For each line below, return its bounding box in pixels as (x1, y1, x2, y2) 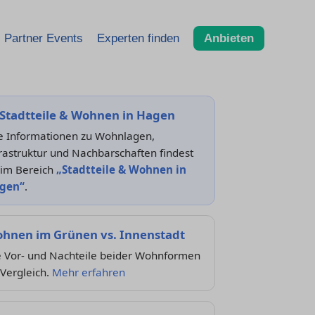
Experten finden (97, 31, 179, 45)
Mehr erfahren (51, 265, 125, 279)
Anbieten (204, 31, 254, 45)
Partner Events (4, 31, 83, 45)
